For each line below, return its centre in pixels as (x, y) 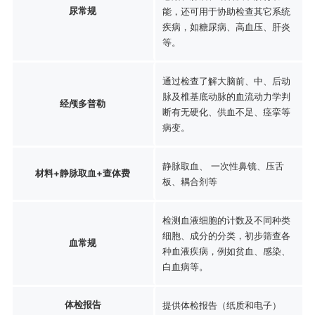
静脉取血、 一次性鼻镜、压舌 (223, 166)
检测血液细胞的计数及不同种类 (226, 220)
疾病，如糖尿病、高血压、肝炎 (226, 26)
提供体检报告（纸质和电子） (221, 305)
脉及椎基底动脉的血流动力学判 (226, 96)
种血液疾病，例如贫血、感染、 (226, 251)
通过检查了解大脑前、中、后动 (226, 81)
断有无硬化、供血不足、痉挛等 (226, 111)
